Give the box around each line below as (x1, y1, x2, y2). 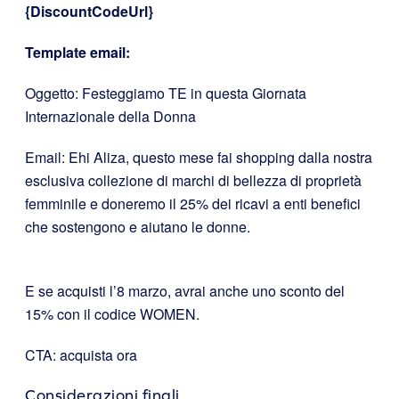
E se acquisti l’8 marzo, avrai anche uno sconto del (25, 280, 345, 301)
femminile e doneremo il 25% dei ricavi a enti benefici (25, 192, 361, 214)
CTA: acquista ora (25, 344, 137, 365)
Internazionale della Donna (25, 105, 196, 126)
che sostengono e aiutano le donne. (25, 216, 250, 237)
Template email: (25, 41, 130, 62)
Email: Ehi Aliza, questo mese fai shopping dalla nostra (25, 146, 372, 167)
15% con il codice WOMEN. (25, 303, 199, 324)
